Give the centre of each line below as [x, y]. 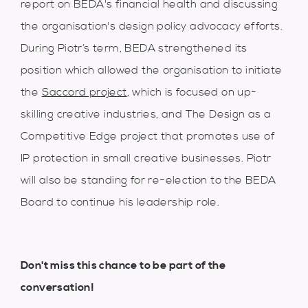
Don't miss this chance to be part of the [123, 265]
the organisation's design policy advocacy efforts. [152, 26]
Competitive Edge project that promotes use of [148, 136]
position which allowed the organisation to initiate [152, 70]
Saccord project [84, 92]
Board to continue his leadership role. [120, 202]
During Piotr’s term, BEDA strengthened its [134, 48]
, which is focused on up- [192, 92]
